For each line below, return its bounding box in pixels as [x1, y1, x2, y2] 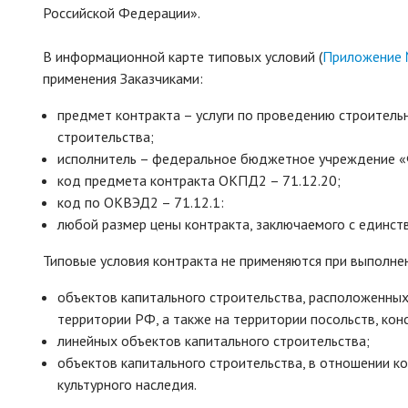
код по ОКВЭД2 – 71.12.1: [57, 193, 224, 211]
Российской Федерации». [43, 4, 200, 22]
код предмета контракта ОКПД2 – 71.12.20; [57, 171, 341, 189]
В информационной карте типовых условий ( [43, 47, 322, 66]
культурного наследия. [57, 375, 197, 393]
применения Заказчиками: [43, 69, 203, 87]
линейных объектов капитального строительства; [57, 331, 370, 350]
